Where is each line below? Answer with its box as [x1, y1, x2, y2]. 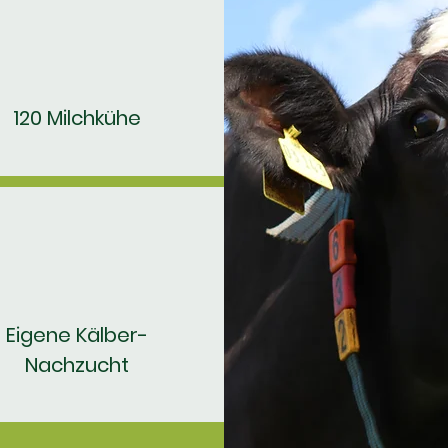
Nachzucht [25, 351, 129, 379]
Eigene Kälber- [6, 321, 148, 349]
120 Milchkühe [13, 104, 141, 132]
